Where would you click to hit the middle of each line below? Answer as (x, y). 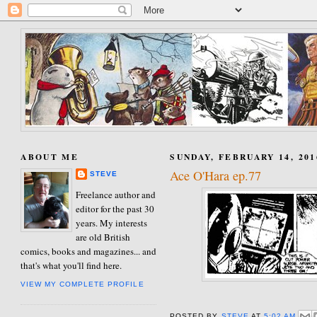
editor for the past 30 (115, 208)
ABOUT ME (50, 156)
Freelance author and (116, 194)
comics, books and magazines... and (89, 251)
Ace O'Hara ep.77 (216, 176)
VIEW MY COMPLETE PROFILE (82, 284)
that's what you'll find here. (71, 265)
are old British (103, 237)
